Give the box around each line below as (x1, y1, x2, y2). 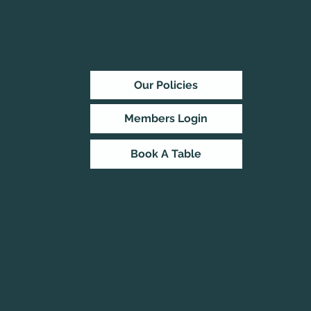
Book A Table (131, 147, 202, 161)
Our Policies (134, 78, 199, 92)
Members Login (124, 112, 208, 126)
